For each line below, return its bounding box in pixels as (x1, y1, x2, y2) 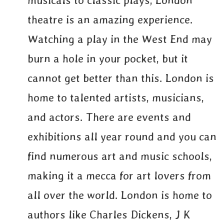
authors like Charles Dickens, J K (27, 208, 190, 221)
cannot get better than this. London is (27, 71, 214, 84)
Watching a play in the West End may (27, 32, 212, 45)
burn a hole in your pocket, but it (27, 52, 188, 65)
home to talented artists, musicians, (27, 91, 204, 104)
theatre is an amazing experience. (27, 13, 193, 26)
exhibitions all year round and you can (27, 130, 216, 143)
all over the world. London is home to (27, 188, 212, 201)
